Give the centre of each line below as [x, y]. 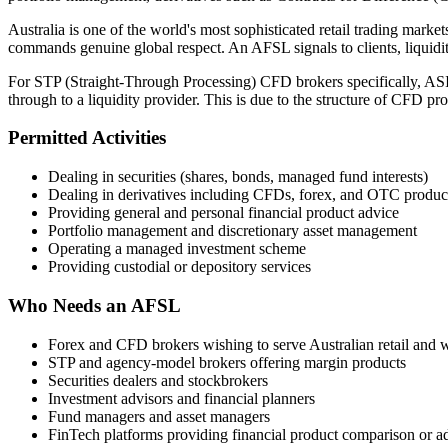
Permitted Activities [87, 138]
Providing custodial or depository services [179, 267]
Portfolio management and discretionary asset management [232, 231]
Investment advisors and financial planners [181, 398]
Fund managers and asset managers [159, 416]
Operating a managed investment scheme [177, 249]
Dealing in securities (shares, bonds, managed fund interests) [238, 177]
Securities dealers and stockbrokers [158, 380]
